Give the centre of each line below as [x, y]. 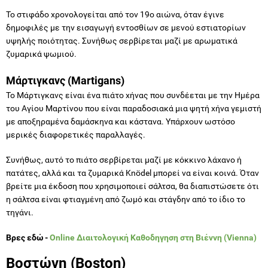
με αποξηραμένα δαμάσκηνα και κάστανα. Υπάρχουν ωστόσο [121, 121]
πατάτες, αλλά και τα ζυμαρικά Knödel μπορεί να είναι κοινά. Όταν [133, 173]
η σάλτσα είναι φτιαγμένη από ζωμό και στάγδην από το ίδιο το [126, 199]
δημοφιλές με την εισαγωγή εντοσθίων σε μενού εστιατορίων [126, 27]
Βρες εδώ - [28, 237]
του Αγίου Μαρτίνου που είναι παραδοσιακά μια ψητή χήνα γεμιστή [134, 108]
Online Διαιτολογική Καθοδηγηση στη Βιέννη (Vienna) [153, 237]
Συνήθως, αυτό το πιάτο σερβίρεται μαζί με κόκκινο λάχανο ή [124, 159]
